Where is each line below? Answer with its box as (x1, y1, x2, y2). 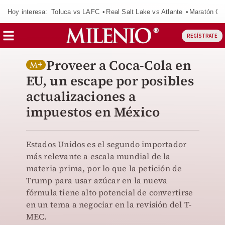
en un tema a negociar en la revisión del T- (26, 199, 192, 210)
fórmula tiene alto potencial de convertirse (26, 187, 193, 198)
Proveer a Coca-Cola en (46, 56, 191, 74)
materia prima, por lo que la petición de (26, 163, 182, 174)
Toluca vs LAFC (51, 8, 99, 16)
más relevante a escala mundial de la (26, 151, 171, 162)
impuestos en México (26, 103, 160, 121)
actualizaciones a (26, 87, 136, 105)
